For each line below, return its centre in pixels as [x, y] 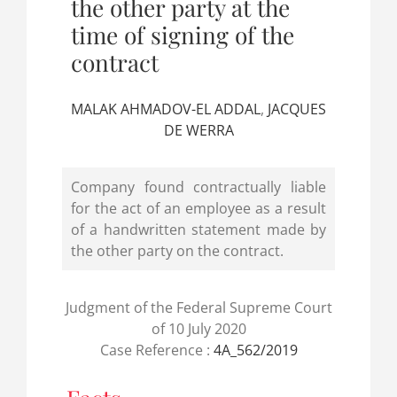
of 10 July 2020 [198, 329]
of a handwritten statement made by [198, 230]
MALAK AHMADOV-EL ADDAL [166, 109]
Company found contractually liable [198, 187]
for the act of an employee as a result [198, 209]
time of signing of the [182, 35]
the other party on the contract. [177, 251]
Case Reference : [156, 350]
